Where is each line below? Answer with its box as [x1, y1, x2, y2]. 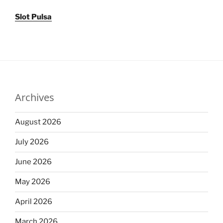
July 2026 [15, 137, 49, 147]
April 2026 [15, 197, 52, 207]
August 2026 [15, 117, 61, 127]
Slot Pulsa [15, 12, 52, 21]
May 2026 [15, 177, 50, 187]
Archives [15, 90, 54, 104]
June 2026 [15, 157, 52, 167]
